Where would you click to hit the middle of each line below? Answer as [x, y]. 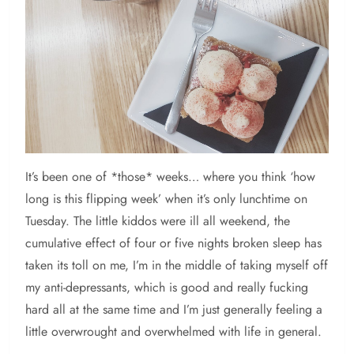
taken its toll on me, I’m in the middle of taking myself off [177, 265]
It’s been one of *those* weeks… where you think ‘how [170, 177]
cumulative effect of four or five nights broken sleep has [173, 243]
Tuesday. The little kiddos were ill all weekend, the [158, 221]
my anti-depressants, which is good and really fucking [167, 288]
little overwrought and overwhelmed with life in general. [173, 332]
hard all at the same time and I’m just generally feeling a [174, 310]
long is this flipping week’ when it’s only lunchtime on [166, 199]
